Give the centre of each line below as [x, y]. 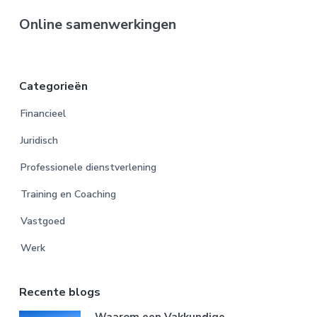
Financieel [43, 113]
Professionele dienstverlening [88, 167]
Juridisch [39, 140]
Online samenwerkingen [97, 24]
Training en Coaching [68, 194]
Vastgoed [42, 221]
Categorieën [53, 86]
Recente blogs [59, 292]
